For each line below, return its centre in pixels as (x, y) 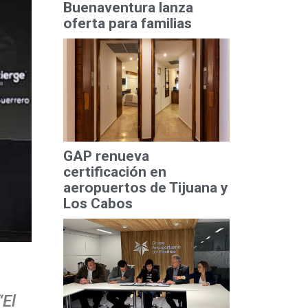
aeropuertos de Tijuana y (145, 188)
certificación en (114, 172)
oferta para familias (127, 24)
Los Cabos (98, 204)
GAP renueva (106, 156)
